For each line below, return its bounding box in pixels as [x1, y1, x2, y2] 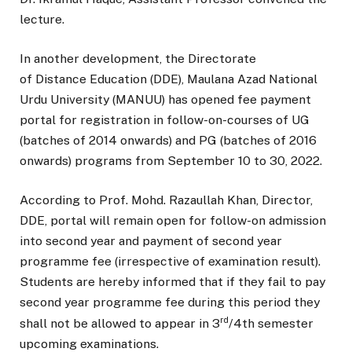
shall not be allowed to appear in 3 [20, 316, 220, 332]
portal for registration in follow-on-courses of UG [20, 112, 310, 128]
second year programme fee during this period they [20, 295, 320, 310]
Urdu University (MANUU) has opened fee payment [20, 92, 311, 108]
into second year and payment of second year [20, 233, 282, 249]
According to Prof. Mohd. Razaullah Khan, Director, [20, 192, 313, 208]
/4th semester [229, 316, 313, 332]
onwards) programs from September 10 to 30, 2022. [20, 153, 322, 169]
